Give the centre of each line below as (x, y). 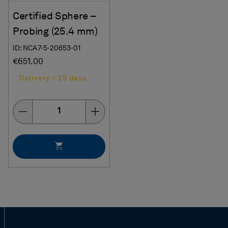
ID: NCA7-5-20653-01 (47, 48)
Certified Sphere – (54, 17)
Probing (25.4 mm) (55, 32)
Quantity (48, 106)
